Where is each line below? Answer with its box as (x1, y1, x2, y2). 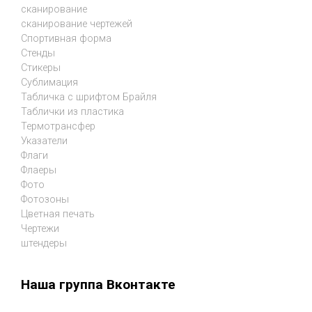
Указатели (21, 134, 68, 147)
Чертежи (21, 222, 59, 235)
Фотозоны (21, 193, 69, 205)
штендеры (21, 237, 67, 249)
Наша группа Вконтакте (21, 276, 175, 293)
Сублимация (21, 76, 78, 88)
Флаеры (21, 164, 56, 176)
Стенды (21, 47, 55, 59)
